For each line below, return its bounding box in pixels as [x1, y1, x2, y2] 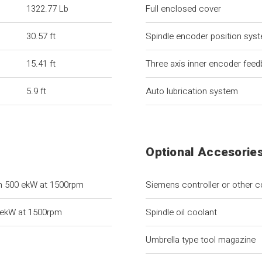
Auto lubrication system [146, 85, 239, 98]
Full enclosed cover [146, 2, 222, 15]
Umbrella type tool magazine [146, 233, 256, 246]
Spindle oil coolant [146, 206, 218, 219]
